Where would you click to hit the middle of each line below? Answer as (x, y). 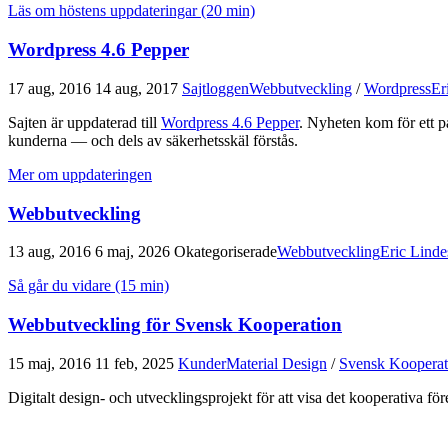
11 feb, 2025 (134, 363)
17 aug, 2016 (49, 88)
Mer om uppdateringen (80, 174)
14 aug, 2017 (136, 88)
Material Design (276, 363)
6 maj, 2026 (132, 252)
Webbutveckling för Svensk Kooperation (175, 325)
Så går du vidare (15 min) (88, 286)
